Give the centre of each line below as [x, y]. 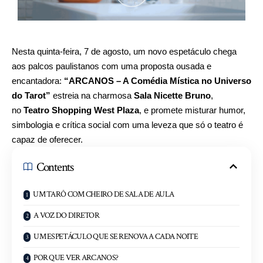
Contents [55, 167]
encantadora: [38, 80]
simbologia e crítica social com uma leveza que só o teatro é [127, 124]
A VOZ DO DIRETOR [66, 215]
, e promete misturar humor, [192, 110]
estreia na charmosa [92, 95]
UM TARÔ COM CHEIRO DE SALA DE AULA [104, 194]
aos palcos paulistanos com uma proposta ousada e [112, 66]
